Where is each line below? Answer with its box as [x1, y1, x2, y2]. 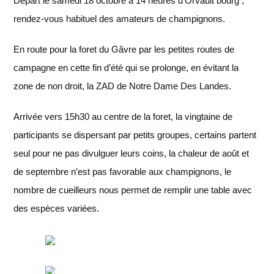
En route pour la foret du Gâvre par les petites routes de [13, 44, 235, 54]
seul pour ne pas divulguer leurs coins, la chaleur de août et [13, 148, 250, 158]
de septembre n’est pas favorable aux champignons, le [13, 166, 232, 177]
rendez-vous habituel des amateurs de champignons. [13, 13, 226, 24]
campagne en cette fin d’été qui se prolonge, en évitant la [13, 62, 239, 73]
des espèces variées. [13, 203, 100, 213]
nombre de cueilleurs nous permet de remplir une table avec [13, 185, 253, 195]
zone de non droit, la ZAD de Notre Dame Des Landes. [13, 81, 232, 91]
